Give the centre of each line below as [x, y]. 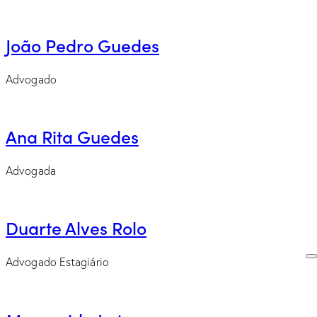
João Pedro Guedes [82, 45]
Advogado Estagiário [57, 262]
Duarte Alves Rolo [76, 228]
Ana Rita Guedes [72, 137]
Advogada [31, 170]
